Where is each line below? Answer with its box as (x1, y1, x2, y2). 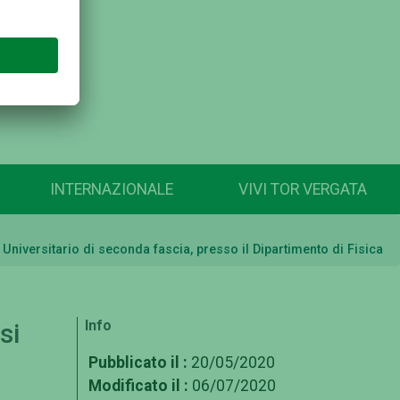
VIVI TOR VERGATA (238, 180, 368, 199)
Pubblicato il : (88, 353, 187, 371)
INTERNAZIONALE (49, 180, 173, 199)
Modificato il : (88, 376, 188, 395)
